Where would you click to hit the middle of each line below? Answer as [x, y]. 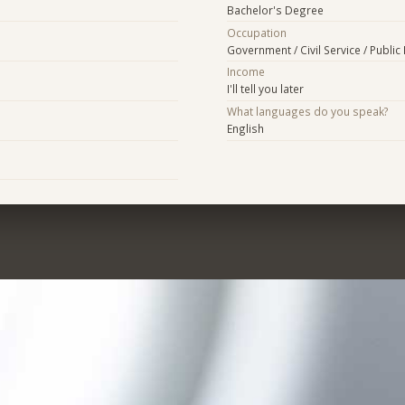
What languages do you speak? [307, 112]
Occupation [256, 32]
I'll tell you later [265, 89]
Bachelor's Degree [275, 9]
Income [245, 72]
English [245, 129]
